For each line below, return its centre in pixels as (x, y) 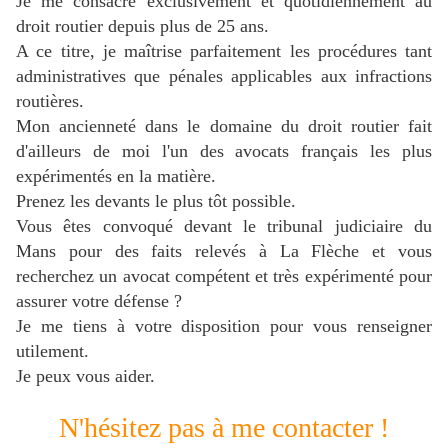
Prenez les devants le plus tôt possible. (156, 201)
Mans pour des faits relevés (137, 251)
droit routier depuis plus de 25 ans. (142, 26)
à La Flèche (315, 251)
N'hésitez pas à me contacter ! (224, 428)
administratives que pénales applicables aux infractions (224, 76)
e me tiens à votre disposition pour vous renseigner (227, 326)
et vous (402, 251)
